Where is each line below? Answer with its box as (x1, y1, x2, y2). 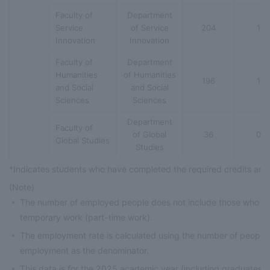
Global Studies (55, 135, 110, 145)
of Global (133, 129, 166, 139)
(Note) (9, 181, 34, 192)
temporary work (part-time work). (20, 212, 153, 222)
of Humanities (123, 69, 176, 80)
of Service (130, 22, 169, 33)
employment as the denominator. (20, 245, 149, 256)
